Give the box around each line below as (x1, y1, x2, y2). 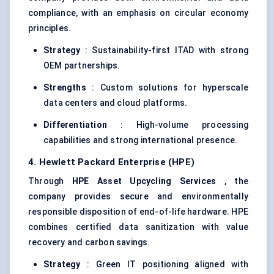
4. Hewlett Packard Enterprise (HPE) (28, 157, 194, 168)
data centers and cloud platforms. (43, 98, 188, 108)
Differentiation (43, 120, 107, 130)
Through (28, 176, 72, 187)
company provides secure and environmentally (28, 191, 248, 202)
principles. (28, 23, 72, 34)
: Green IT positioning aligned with (80, 259, 248, 270)
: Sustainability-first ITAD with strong (80, 45, 248, 56)
